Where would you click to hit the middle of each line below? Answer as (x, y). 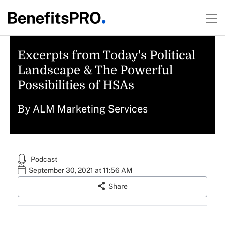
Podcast (44, 159)
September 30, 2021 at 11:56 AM (80, 170)
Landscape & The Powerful (95, 70)
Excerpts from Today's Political (106, 55)
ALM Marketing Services (90, 109)
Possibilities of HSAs (76, 85)
